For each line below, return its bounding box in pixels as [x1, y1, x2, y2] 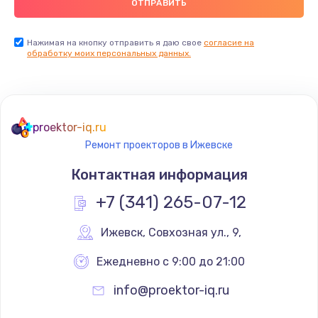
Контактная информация [70, 166, 248, 184]
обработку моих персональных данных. [27, 48, 191, 59]
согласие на [204, 38, 254, 48]
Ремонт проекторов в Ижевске [85, 139, 233, 152]
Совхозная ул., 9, [148, 226, 241, 240]
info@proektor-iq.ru [114, 283, 229, 299]
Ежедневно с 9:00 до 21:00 [97, 255, 245, 269]
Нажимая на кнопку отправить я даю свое [27, 38, 204, 48]
